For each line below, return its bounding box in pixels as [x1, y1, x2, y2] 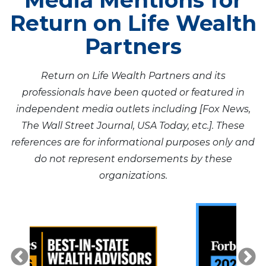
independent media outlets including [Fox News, [15, 103, 251, 115]
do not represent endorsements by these [34, 153, 232, 164]
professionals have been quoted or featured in [21, 87, 245, 98]
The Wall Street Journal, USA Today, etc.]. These [21, 120, 245, 131]
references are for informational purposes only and [11, 137, 255, 148]
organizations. [99, 170, 167, 181]
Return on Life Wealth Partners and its [40, 70, 226, 81]
